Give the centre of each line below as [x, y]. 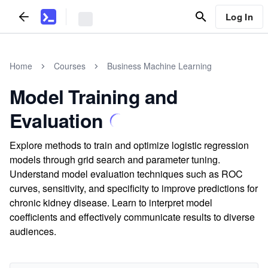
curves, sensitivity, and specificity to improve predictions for [134, 188]
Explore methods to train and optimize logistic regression [129, 145]
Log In [239, 16]
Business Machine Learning [159, 66]
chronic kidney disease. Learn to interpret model [111, 202]
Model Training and [94, 96]
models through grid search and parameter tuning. [115, 159]
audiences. [33, 231]
